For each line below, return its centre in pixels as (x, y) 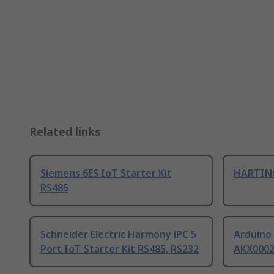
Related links (65, 131)
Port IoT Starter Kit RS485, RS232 (120, 249)
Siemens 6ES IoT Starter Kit (106, 173)
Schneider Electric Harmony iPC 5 (118, 234)
